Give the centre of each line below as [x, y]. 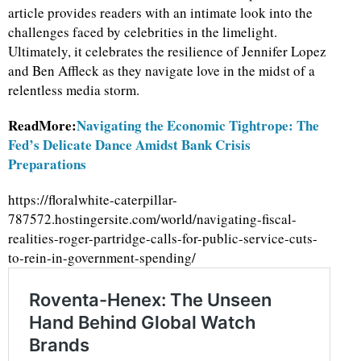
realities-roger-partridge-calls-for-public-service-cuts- [163, 239]
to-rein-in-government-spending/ [102, 258]
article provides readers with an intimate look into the [160, 13]
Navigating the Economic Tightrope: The [198, 126]
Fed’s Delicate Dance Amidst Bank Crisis [129, 145]
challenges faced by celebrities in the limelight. [143, 32]
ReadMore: [42, 126]
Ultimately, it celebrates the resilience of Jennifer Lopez [167, 52]
